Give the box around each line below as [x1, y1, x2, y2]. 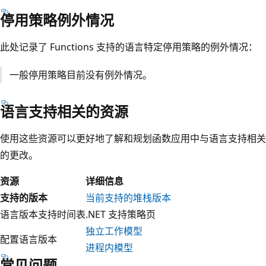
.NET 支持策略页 [85, 207, 156, 221]
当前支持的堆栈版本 [85, 191, 171, 204]
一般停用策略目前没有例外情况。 [9, 68, 152, 81]
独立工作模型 [85, 224, 142, 237]
